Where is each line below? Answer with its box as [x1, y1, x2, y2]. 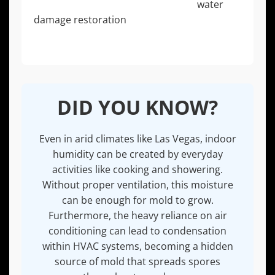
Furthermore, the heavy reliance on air [48, 209, 227, 223]
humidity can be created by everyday [52, 147, 223, 161]
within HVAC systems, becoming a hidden [42, 239, 233, 254]
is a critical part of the [126, 13, 229, 27]
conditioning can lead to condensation [48, 224, 227, 238]
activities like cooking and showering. [52, 163, 223, 177]
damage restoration [34, 13, 126, 27]
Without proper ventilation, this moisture [42, 178, 233, 192]
